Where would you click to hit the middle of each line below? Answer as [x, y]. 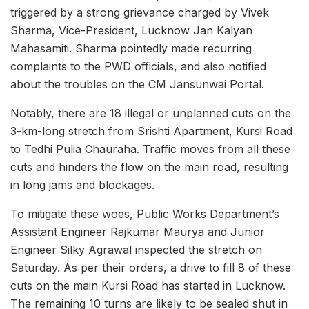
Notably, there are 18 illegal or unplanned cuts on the [151, 113]
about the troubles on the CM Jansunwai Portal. [137, 84]
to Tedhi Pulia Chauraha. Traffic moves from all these [150, 149]
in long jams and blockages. [82, 185]
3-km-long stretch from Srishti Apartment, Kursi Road [151, 131]
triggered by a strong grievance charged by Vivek [140, 13]
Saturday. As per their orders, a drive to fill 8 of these [151, 268]
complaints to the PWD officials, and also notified [138, 67]
